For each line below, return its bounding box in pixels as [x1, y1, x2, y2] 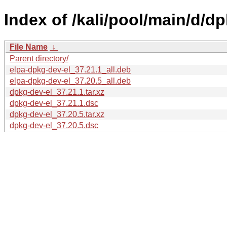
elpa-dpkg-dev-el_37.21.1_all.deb [10, 65, 131, 74]
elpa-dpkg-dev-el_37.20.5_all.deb [10, 76, 131, 85]
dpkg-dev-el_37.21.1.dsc [10, 98, 98, 107]
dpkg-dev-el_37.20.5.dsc [10, 121, 98, 130]
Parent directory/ [10, 54, 68, 63]
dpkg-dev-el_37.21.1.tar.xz [10, 87, 104, 96]
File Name [10, 42, 48, 51]
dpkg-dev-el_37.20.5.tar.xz [10, 109, 104, 119]
